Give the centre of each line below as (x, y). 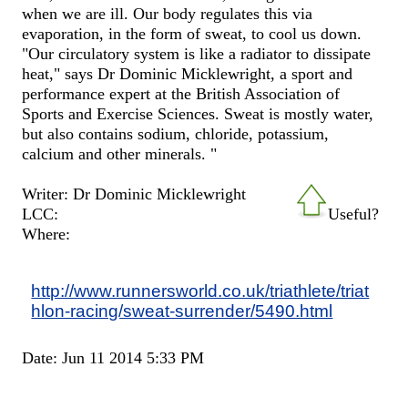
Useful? (353, 214)
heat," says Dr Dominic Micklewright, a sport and (188, 73)
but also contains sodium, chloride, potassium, (176, 133)
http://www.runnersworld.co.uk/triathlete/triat (200, 290)
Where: (46, 234)
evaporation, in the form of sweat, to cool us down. (192, 33)
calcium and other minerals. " (120, 153)
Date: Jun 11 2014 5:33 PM (113, 357)
